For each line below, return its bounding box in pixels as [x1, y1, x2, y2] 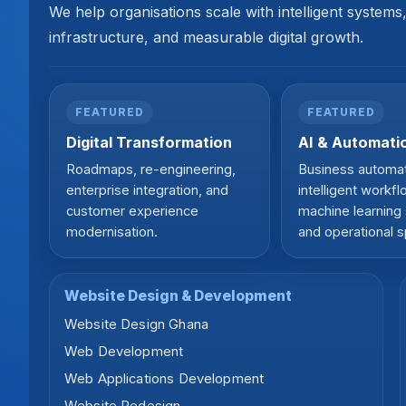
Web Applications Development [64, 371, 265, 388]
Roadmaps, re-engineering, [66, 161, 236, 179]
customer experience [66, 203, 198, 220]
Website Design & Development [64, 287, 292, 305]
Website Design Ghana [64, 316, 208, 333]
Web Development [64, 343, 184, 361]
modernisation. [66, 224, 158, 241]
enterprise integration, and [66, 182, 228, 199]
